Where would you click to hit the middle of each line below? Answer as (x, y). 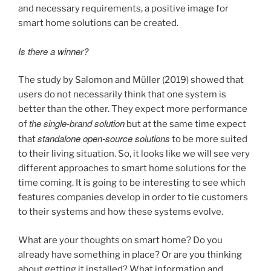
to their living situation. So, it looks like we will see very (134, 154)
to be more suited (209, 139)
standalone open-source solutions (104, 139)
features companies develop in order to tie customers (133, 198)
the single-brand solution (77, 123)
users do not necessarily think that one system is (122, 95)
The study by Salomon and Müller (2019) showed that (131, 80)
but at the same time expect (185, 124)
